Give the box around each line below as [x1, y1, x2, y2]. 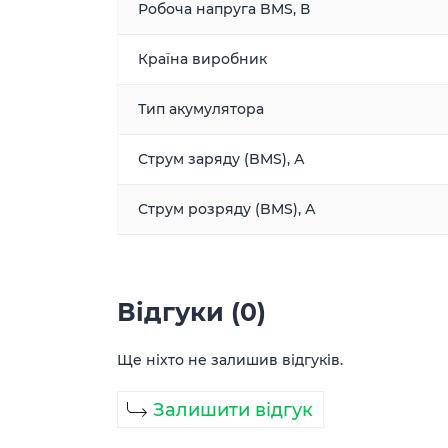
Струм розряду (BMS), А [138, 200, 316, 218]
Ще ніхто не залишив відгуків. [117, 351, 343, 369]
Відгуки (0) [117, 297, 266, 327]
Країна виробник [138, 50, 267, 68]
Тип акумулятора [138, 100, 264, 118]
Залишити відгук [153, 398, 313, 421]
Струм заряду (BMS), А [138, 150, 305, 168]
